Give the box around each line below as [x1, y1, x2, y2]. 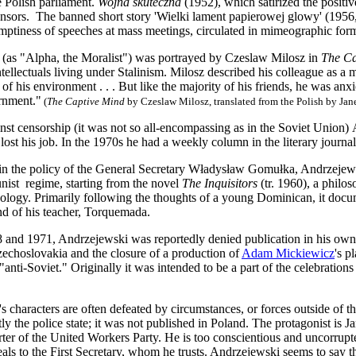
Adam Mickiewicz [242, 246, 335, 260]
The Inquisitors [182, 176, 257, 190]
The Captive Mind [47, 95, 127, 107]
